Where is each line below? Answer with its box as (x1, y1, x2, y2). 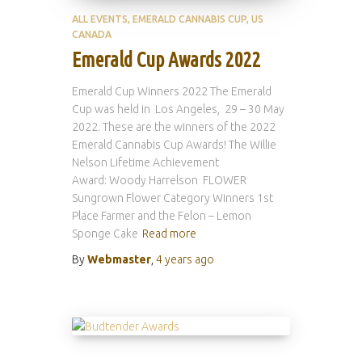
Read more (142, 227, 196, 240)
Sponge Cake (72, 227, 138, 240)
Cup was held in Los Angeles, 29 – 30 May (72, 103, 284, 116)
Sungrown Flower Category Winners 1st (72, 192, 273, 204)
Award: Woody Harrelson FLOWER (72, 174, 246, 187)
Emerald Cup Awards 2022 (72, 48, 261, 71)
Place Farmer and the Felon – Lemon (72, 209, 251, 222)
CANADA (72, 29, 112, 40)
